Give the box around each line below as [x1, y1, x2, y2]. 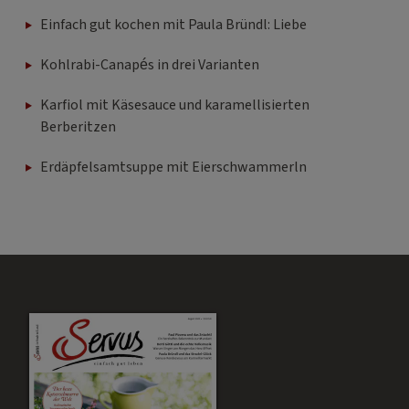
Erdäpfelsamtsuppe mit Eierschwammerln [40, 156, 307, 177]
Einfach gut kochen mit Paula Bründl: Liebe [40, 14, 307, 35]
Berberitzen [40, 116, 116, 137]
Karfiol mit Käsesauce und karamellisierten [40, 94, 309, 115]
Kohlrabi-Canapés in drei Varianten [40, 54, 259, 75]
